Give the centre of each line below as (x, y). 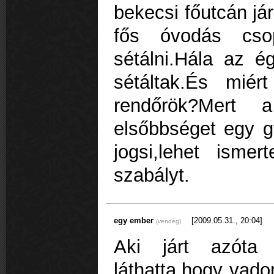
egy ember (135, 220)
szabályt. (152, 176)
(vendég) (168, 221)
